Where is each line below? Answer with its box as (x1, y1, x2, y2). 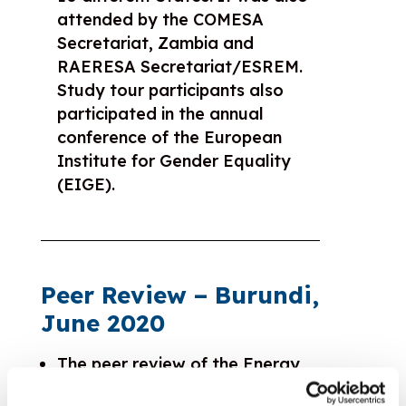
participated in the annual (56, 102, 264, 124)
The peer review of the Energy (56, 353, 300, 374)
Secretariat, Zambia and (56, 32, 254, 53)
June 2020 (40, 307, 165, 338)
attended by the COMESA (56, 8, 264, 30)
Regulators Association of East (56, 376, 309, 398)
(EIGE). (56, 173, 115, 195)
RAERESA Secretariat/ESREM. (56, 55, 303, 77)
